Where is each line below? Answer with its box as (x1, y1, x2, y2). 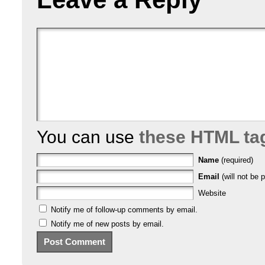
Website (198, 188, 226, 198)
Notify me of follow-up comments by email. (51, 205, 198, 214)
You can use (37, 127, 139, 147)
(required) (221, 155, 253, 164)
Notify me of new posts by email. (51, 219, 164, 228)
